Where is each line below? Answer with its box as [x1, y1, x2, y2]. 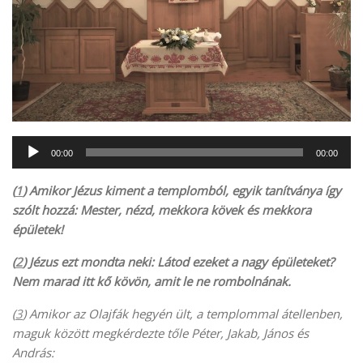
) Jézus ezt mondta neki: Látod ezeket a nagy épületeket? [23, 253, 334, 270]
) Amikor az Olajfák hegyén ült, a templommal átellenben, [23, 305, 343, 322]
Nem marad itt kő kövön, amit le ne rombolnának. [12, 272, 291, 289]
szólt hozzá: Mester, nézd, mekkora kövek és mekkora [12, 201, 311, 218]
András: [12, 344, 58, 361]
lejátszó [11, 156, 56, 173]
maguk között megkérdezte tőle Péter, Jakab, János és [12, 324, 309, 341]
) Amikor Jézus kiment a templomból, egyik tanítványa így [23, 181, 341, 199]
